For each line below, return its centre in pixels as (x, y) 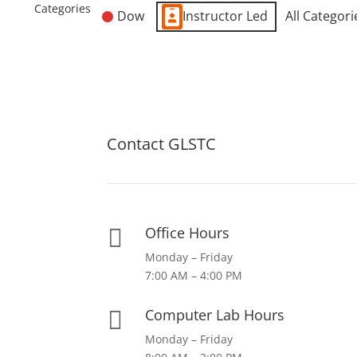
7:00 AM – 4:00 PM (193, 275)
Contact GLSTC (162, 143)
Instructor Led (225, 16)
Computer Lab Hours (214, 315)
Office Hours (187, 232)
